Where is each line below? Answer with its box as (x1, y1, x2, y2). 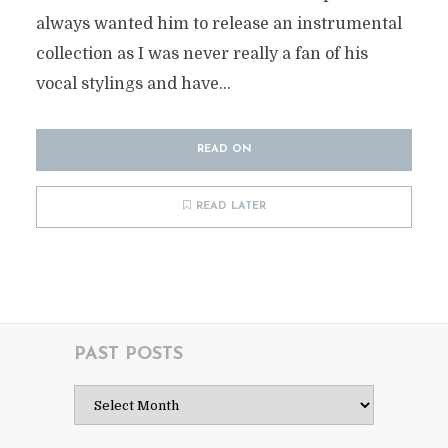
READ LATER (195, 201, 266, 212)
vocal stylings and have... (35, 75, 231, 93)
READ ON (196, 144, 252, 155)
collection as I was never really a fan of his (35, 45, 368, 63)
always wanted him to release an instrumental (35, 15, 402, 33)
